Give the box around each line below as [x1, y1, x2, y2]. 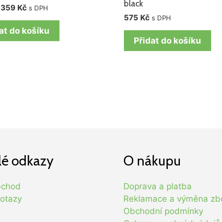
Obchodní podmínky [123, 206, 203, 217]
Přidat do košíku [134, 35, 202, 46]
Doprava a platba [123, 181, 192, 192]
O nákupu [123, 152, 181, 169]
